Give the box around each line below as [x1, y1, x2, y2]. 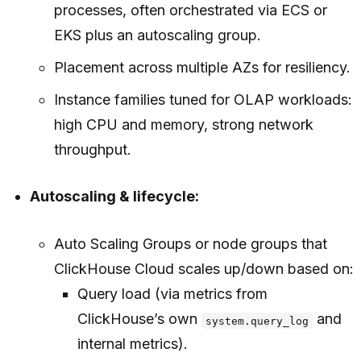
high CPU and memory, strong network [53, 116, 313, 134]
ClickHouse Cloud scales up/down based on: [53, 260, 354, 278]
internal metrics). [77, 335, 188, 353]
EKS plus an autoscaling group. [53, 27, 261, 44]
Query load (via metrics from [77, 285, 268, 303]
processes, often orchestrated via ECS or [53, 2, 327, 19]
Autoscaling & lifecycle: [30, 188, 200, 205]
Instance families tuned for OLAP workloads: [53, 91, 352, 109]
